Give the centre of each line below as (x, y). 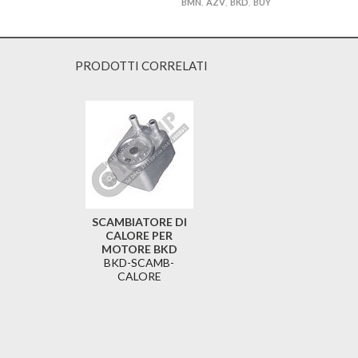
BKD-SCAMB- (139, 263)
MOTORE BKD (139, 249)
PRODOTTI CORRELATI (141, 66)
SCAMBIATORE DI (139, 222)
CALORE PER (139, 236)
